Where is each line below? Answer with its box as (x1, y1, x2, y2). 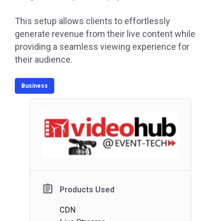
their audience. (15, 54, 73, 65)
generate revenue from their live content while (15, 29, 195, 39)
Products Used (60, 185, 114, 195)
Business (21, 82, 48, 90)
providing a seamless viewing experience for (15, 41, 189, 52)
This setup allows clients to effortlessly (15, 16, 170, 27)
